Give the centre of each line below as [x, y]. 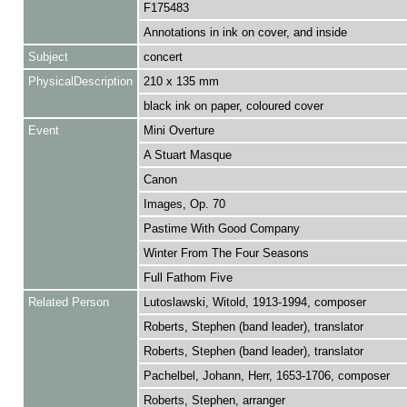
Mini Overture [179, 130]
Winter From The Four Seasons [226, 253]
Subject [48, 57]
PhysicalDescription [80, 81]
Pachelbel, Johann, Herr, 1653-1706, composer [266, 376]
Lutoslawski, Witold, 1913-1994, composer [254, 302]
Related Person [68, 302]
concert [163, 57]
